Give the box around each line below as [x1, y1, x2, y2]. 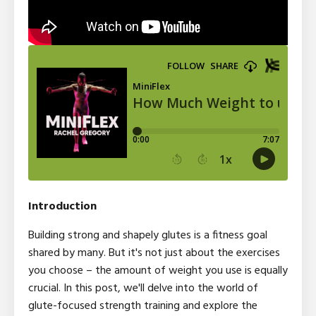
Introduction [28, 197, 97, 216]
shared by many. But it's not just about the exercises [28, 243, 280, 262]
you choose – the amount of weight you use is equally [28, 261, 288, 280]
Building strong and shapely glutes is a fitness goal [28, 226, 267, 245]
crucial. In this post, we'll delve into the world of [28, 279, 258, 298]
